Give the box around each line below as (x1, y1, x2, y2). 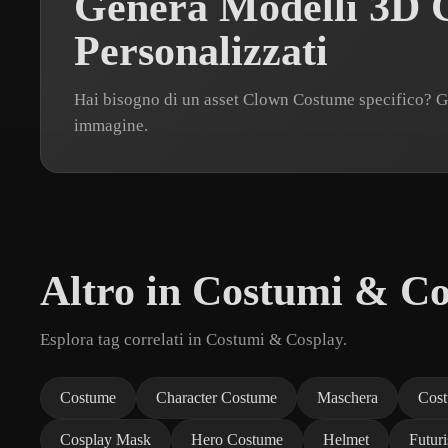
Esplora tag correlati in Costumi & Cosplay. (40, 329, 347, 349)
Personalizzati (74, 27, 328, 74)
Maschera (317, 388, 378, 406)
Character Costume (156, 388, 277, 406)
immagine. (74, 115, 148, 135)
